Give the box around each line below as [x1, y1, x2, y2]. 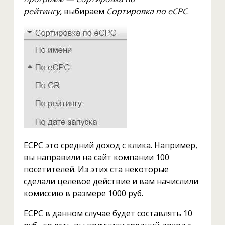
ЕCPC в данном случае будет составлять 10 [23, 208, 192, 219]
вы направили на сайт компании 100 [23, 152, 169, 163]
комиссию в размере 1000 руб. [23, 188, 143, 199]
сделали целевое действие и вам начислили [23, 176, 198, 187]
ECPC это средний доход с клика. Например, [23, 140, 197, 151]
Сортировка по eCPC [106, 6, 187, 17]
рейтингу [23, 6, 60, 17]
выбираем [63, 6, 106, 17]
